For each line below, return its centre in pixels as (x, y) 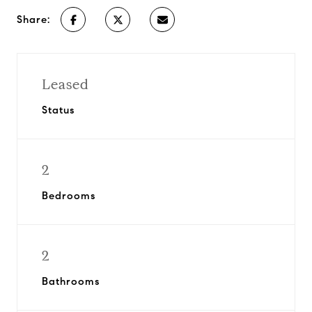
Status (58, 110)
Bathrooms (71, 281)
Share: (33, 19)
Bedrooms (69, 196)
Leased (65, 85)
